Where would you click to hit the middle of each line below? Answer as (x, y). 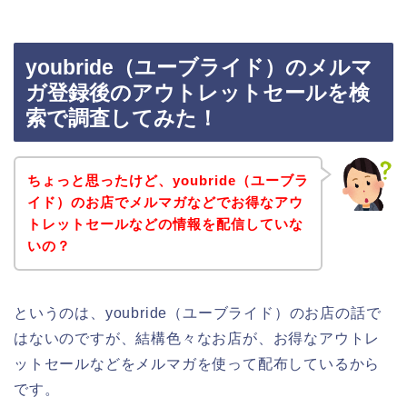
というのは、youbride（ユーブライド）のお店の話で (198, 313)
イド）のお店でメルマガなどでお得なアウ (165, 202)
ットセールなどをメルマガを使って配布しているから (197, 363)
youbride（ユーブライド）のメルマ (199, 68)
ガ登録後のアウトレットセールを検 (198, 93)
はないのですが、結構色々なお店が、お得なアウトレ (197, 338)
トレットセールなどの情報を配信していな (165, 223)
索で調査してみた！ (122, 119)
